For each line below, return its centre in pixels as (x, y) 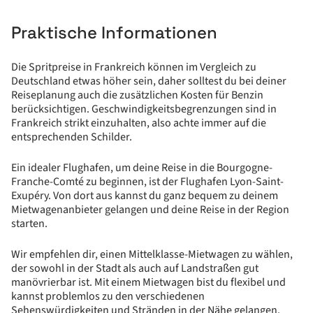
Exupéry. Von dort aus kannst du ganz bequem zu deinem (145, 196)
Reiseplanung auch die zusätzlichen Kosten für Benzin (137, 95)
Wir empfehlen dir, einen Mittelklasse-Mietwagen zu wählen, (152, 254)
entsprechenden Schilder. (72, 137)
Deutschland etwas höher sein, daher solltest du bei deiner (149, 81)
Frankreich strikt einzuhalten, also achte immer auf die (139, 123)
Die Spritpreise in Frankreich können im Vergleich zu (134, 67)
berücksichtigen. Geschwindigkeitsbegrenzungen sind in (144, 109)
